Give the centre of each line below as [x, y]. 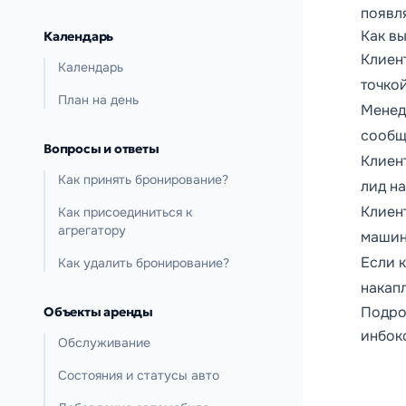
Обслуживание [104, 343]
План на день [98, 100]
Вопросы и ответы [101, 149]
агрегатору [92, 230]
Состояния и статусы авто [139, 375]
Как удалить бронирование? [144, 263]
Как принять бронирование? [143, 179]
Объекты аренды [99, 312]
